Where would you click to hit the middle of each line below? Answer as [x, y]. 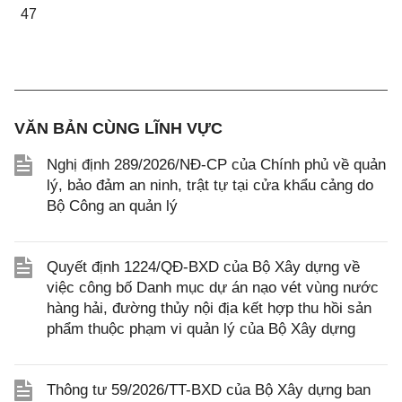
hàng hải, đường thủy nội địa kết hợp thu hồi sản [209, 308]
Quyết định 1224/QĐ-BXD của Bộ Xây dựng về [203, 267]
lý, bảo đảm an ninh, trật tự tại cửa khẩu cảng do [210, 185]
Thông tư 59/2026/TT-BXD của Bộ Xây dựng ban [209, 390]
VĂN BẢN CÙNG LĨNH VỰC [118, 128]
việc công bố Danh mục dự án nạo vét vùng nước [213, 288]
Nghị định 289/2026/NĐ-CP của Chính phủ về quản [216, 165]
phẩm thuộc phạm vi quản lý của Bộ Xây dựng [201, 329]
